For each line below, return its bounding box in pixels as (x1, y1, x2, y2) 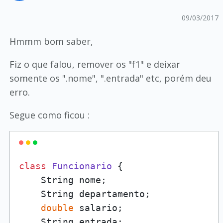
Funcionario (51, 161, 112, 171)
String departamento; (18, 189, 150, 199)
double (40, 203, 74, 213)
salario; (73, 203, 123, 213)
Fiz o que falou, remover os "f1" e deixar (9, 58, 180, 70)
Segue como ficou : (9, 109, 90, 121)
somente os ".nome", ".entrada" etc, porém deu (9, 72, 212, 84)
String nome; (18, 175, 107, 185)
